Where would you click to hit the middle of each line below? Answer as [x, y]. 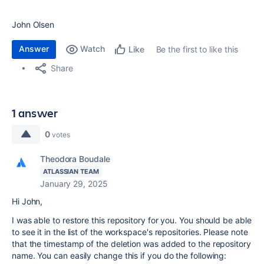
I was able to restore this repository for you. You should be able [132, 220]
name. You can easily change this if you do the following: [119, 255]
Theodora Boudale [75, 159]
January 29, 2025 [74, 184]
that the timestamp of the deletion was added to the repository [131, 244]
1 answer [35, 113]
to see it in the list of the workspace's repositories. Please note [130, 232]
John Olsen [33, 24]
